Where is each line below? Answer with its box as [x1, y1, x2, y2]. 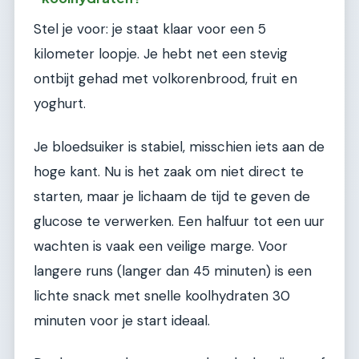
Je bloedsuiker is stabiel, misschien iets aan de [34, 137, 325, 155]
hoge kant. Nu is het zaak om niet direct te [34, 162, 304, 180]
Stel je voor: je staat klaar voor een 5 [34, 20, 266, 38]
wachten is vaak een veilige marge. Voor [34, 236, 288, 255]
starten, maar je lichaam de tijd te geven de [34, 187, 310, 205]
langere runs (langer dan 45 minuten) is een [34, 261, 312, 280]
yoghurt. [34, 95, 86, 113]
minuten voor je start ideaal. [34, 311, 210, 329]
